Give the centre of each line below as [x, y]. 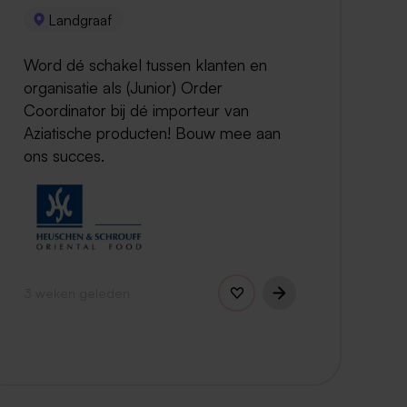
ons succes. [64, 155]
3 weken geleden [77, 292]
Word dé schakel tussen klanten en [145, 64]
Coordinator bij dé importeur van [136, 109]
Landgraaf [80, 20]
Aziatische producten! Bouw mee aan [152, 132]
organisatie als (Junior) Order [123, 87]
